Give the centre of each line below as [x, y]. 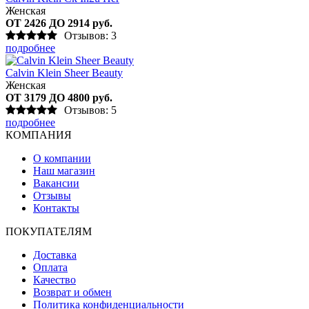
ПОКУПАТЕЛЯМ [49, 231]
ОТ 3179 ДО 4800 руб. [59, 97]
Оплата [50, 267]
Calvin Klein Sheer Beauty [64, 72]
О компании [62, 158]
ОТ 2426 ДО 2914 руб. [59, 23]
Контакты [56, 208]
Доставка [55, 255]
